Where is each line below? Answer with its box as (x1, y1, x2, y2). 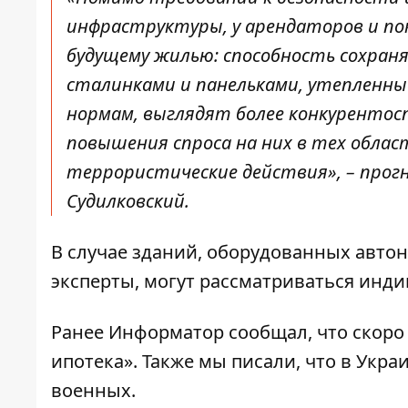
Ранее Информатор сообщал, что (51, 320, 348, 345)
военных (51, 378, 131, 403)
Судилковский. (66, 189, 189, 214)
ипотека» (51, 349, 133, 374)
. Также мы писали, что (133, 349, 336, 374)
